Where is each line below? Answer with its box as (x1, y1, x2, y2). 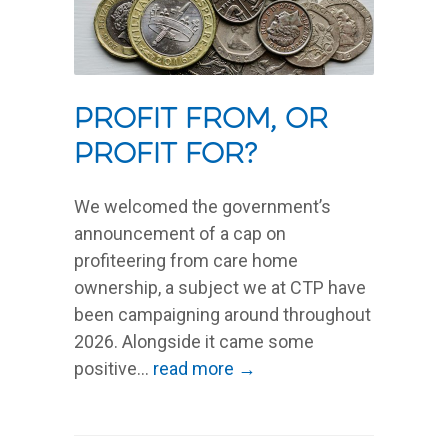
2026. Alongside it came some (74, 330, 314, 352)
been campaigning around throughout (74, 303, 371, 325)
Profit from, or (74, 107, 328, 133)
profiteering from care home (74, 249, 298, 271)
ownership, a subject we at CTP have (74, 276, 366, 298)
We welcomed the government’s (74, 195, 331, 217)
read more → (153, 357, 256, 379)
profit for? (74, 142, 257, 168)
